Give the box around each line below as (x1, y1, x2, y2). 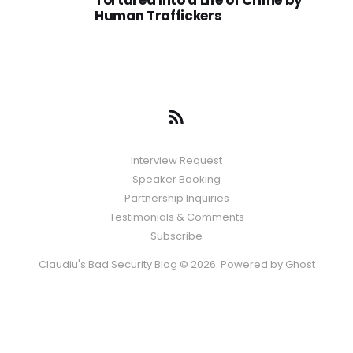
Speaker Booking (132, 172, 221, 187)
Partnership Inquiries (124, 191, 229, 206)
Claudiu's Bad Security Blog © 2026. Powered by (38, 257, 285, 272)
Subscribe (150, 229, 203, 243)
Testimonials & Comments (109, 210, 244, 225)
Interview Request (131, 153, 222, 168)
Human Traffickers (95, 6, 222, 25)
